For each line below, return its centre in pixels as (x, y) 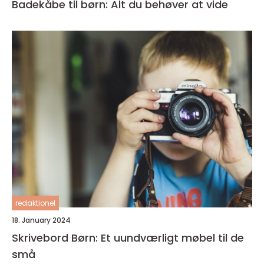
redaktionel (35, 203)
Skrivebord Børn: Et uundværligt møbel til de (128, 238)
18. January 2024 (41, 220)
